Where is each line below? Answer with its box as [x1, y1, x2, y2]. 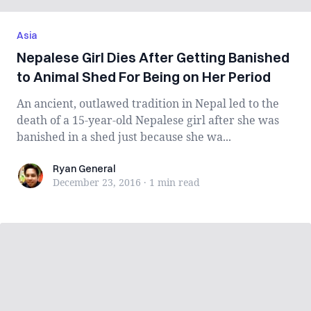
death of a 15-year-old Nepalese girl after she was [17, 112, 279, 128]
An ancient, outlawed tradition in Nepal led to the [17, 96, 279, 111]
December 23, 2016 [53, 176, 141, 189]
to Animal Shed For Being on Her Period [17, 68, 271, 85]
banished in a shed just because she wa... [17, 129, 231, 144]
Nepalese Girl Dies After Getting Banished [17, 49, 289, 66]
